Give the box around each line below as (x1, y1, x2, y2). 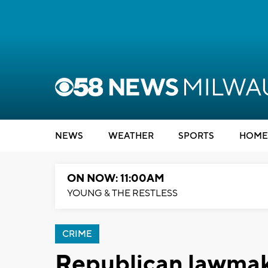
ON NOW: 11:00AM (67, 172, 165, 185)
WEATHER (108, 130, 154, 142)
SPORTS (178, 130, 214, 142)
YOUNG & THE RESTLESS (67, 187, 178, 199)
